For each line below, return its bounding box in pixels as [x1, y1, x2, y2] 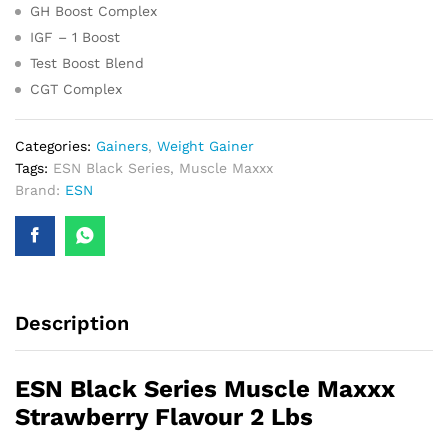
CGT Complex [30, 80, 122, 97]
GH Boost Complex [30, 2, 157, 19]
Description [15, 310, 129, 335]
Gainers [96, 137, 148, 154]
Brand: [15, 181, 65, 198]
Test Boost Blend [30, 54, 144, 71]
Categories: [15, 137, 96, 154]
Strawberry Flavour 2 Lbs [15, 402, 313, 431]
